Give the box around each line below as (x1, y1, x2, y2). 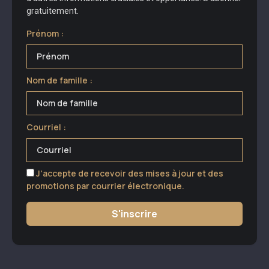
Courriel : (26, 121, 66, 133)
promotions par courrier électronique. (26, 180, 184, 192)
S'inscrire (112, 207, 157, 221)
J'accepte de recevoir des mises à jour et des (34, 168, 223, 180)
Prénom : (26, 28, 64, 40)
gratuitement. (26, 6, 79, 16)
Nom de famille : (26, 74, 92, 86)
